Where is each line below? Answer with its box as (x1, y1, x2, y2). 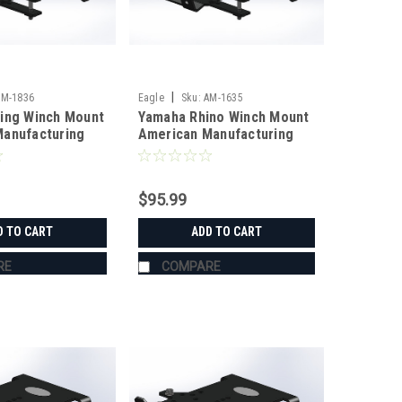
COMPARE (161, 258, 221, 274)
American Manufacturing (137, 125, 294, 143)
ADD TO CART (190, 223, 262, 239)
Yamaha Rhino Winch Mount (137, 108, 310, 126)
